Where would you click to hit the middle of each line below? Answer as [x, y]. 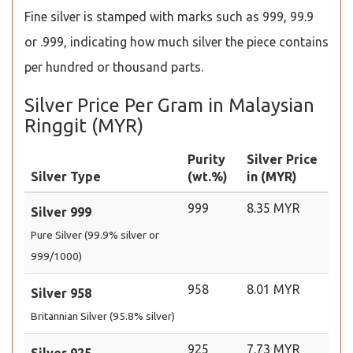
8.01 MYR [273, 289]
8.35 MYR [273, 208]
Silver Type [66, 176]
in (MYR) [272, 176]
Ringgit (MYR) [84, 126]
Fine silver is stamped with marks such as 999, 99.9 [169, 17]
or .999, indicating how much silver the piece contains [176, 42]
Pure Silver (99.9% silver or [95, 235]
